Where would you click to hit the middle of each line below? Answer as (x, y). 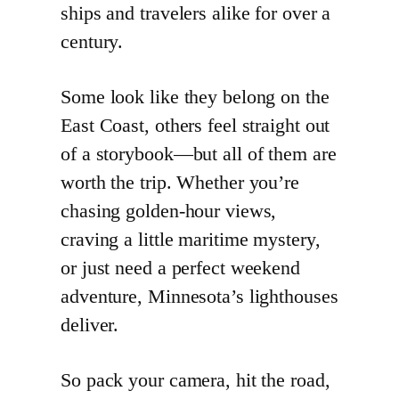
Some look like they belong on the (195, 98)
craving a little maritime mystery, (191, 240)
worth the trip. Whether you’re (180, 183)
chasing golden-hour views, (169, 212)
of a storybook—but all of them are (199, 155)
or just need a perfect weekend (180, 269)
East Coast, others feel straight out (195, 126)
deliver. (90, 326)
